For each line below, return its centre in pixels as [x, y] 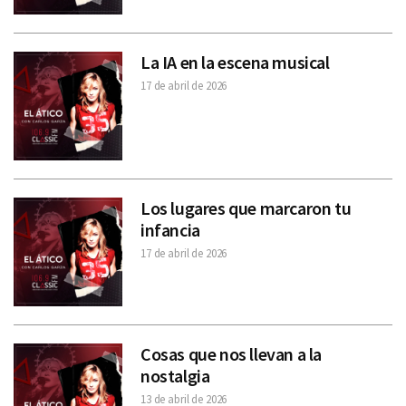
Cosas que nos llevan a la [232, 354]
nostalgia [175, 376]
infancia [170, 230]
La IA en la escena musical [235, 63]
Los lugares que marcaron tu [246, 208]
